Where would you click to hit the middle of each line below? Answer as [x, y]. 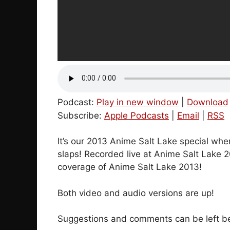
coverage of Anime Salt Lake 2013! [130, 167]
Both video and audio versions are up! [136, 193]
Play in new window [138, 102]
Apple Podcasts [137, 115]
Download [208, 102]
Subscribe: [81, 115]
